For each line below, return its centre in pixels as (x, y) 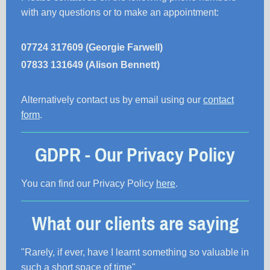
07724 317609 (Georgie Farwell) (92, 48)
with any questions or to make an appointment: (120, 13)
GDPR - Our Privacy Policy (135, 155)
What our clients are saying (135, 224)
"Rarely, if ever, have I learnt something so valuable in (135, 253)
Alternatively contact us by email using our (112, 100)
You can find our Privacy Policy (89, 184)
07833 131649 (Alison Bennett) (92, 65)
